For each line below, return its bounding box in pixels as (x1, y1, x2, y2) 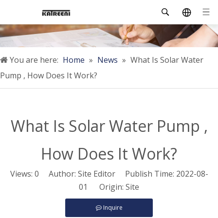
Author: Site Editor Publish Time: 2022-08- (38, 168, 208, 179)
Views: (10, 168, 35, 179)
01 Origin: (79, 181, 126, 192)
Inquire (103, 203, 123, 212)
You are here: (10, 54, 58, 65)
